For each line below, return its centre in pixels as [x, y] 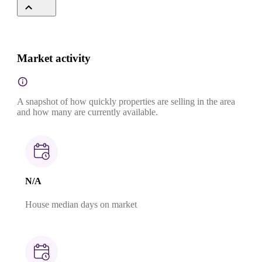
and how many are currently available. [87, 112]
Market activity [54, 58]
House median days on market [81, 204]
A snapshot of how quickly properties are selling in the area [126, 102]
